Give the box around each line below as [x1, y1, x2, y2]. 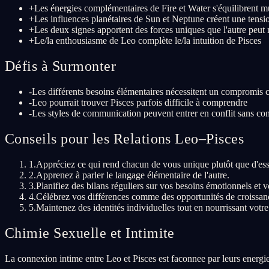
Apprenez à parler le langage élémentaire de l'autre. [36, 169, 229, 180]
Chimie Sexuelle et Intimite [5, 225, 175, 241]
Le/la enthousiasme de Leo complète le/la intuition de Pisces [34, 35, 261, 46]
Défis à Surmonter [5, 58, 116, 74]
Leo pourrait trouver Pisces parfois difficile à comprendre [32, 97, 247, 108]
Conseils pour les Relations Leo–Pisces [5, 131, 244, 147]
